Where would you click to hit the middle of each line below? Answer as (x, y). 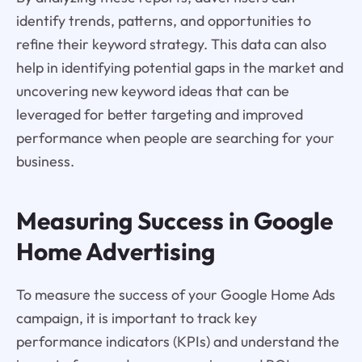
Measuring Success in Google (174, 220)
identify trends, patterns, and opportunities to (163, 21)
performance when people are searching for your (175, 138)
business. (45, 162)
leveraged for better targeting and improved (159, 115)
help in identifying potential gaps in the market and (179, 68)
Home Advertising (115, 251)
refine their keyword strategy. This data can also (171, 44)
